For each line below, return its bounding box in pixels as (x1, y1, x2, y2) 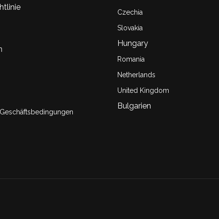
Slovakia (117, 24, 143, 32)
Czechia (117, 8, 143, 16)
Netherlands (117, 71, 155, 79)
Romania (117, 55, 145, 63)
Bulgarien (117, 101, 151, 110)
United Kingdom (117, 87, 169, 94)
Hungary (117, 39, 148, 48)
